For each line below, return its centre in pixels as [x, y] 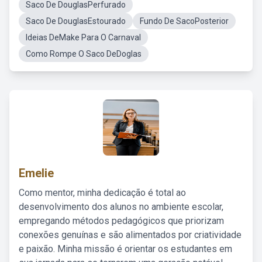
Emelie [36, 173]
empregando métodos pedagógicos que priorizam [121, 221]
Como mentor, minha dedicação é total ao [102, 193]
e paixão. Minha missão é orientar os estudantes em [125, 249]
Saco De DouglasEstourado [76, 21]
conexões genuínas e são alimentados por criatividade [130, 235]
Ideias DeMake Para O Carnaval [83, 37]
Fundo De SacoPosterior [184, 21]
